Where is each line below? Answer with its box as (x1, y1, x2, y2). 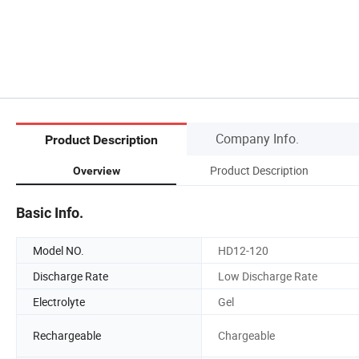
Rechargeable (33, 328, 101, 344)
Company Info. (216, 129, 299, 147)
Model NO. (33, 242, 84, 258)
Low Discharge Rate (218, 268, 317, 284)
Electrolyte (33, 293, 85, 309)
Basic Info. (16, 204, 83, 221)
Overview (72, 163, 120, 177)
